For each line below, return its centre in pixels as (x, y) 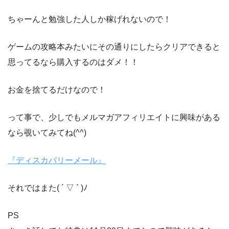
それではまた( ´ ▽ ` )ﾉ (48, 188)
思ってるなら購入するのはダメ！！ (73, 62)
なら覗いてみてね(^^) (47, 133)
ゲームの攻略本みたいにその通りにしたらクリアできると (114, 47)
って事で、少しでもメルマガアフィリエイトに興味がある (114, 118)
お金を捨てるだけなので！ (57, 90)
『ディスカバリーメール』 (57, 161)
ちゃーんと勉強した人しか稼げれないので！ (89, 19)
